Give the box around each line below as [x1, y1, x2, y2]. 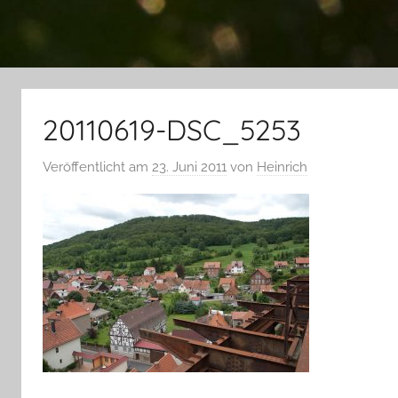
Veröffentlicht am [43, 159, 152, 176]
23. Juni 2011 [152, 159, 227, 176]
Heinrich [257, 159, 307, 176]
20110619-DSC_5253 [43, 111, 301, 147]
